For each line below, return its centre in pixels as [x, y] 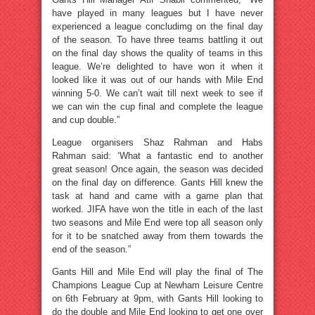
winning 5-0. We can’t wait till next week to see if [157, 93]
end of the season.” [91, 249]
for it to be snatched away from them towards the [157, 236]
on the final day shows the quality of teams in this [157, 53]
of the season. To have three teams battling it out [157, 40]
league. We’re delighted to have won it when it [157, 66]
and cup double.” [86, 120]
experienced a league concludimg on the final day [157, 26]
